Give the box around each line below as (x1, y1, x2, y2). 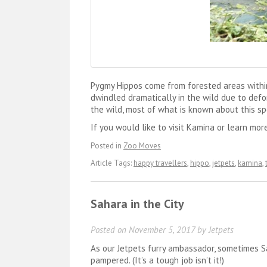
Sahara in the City (91, 195, 184, 212)
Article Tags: (91, 157, 133, 168)
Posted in (91, 140, 123, 151)
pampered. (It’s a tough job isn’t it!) (91, 254, 224, 266)
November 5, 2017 (129, 223, 195, 235)
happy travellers (133, 157, 187, 168)
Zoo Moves (123, 140, 161, 151)
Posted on (91, 223, 129, 235)
